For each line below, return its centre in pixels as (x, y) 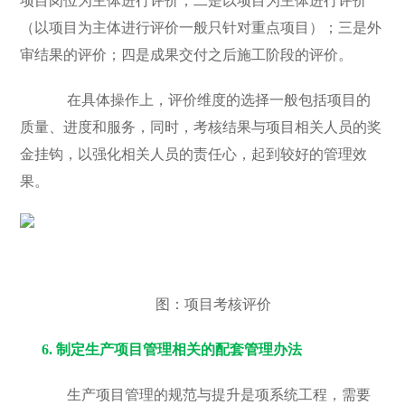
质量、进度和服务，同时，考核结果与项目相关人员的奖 (201, 127)
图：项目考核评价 (213, 304)
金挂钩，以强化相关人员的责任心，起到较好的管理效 (194, 154)
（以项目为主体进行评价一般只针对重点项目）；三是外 (201, 28)
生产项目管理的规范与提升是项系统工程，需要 (207, 395)
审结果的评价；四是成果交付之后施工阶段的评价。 (187, 55)
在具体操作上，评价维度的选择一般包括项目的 (207, 100)
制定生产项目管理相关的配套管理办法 (179, 349)
